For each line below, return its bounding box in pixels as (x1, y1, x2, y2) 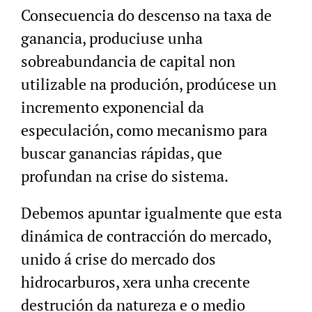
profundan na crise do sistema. (21, 166, 228, 187)
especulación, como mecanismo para (21, 120, 267, 141)
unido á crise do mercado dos (21, 249, 216, 270)
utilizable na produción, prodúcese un (21, 74, 276, 95)
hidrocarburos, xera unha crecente (21, 272, 250, 292)
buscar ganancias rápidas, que (21, 143, 222, 164)
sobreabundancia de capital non (21, 51, 235, 72)
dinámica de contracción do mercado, (21, 226, 271, 247)
